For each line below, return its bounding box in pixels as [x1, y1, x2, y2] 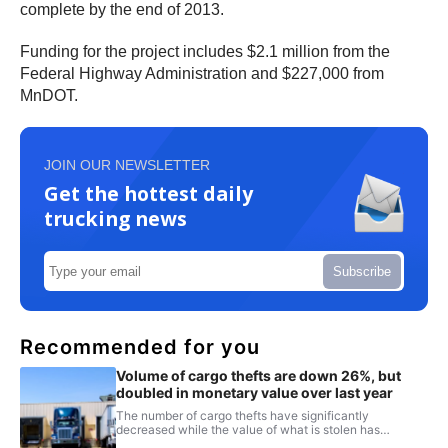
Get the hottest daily [44, 180, 253, 208]
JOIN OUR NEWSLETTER [44, 157, 210, 174]
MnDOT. [20, 87, 78, 105]
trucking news [44, 205, 187, 233]
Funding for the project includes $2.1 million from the [20, 43, 390, 61]
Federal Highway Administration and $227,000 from [20, 65, 384, 83]
